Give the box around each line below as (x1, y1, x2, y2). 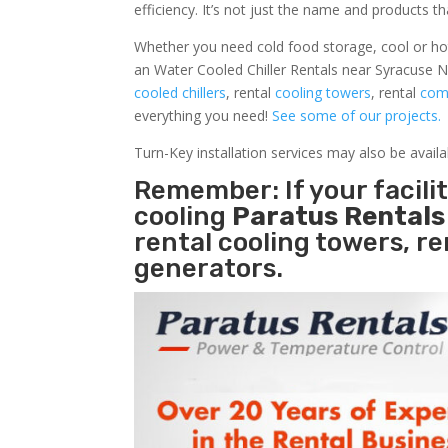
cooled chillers (134, 82, 227, 102)
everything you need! (134, 105, 273, 125)
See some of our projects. (272, 105, 442, 125)
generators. (134, 252, 284, 284)
